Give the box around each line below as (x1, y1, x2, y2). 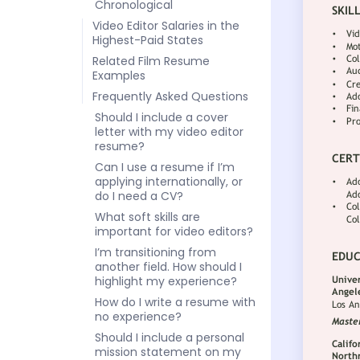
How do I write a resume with (95, 294, 256, 310)
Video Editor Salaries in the (92, 18, 239, 34)
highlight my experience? (95, 273, 237, 289)
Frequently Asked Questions (92, 88, 248, 104)
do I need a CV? (95, 188, 183, 204)
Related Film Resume (92, 53, 210, 69)
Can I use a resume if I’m (95, 159, 235, 175)
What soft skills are (95, 209, 200, 225)
